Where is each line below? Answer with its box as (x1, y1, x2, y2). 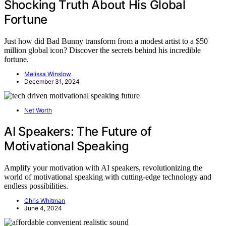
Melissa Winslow (24, 70, 71, 78)
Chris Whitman (24, 196, 65, 204)
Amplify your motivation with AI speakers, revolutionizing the (4, 163, 202, 172)
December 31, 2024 (24, 77, 80, 85)
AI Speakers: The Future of (4, 124, 152, 139)
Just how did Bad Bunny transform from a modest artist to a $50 (4, 36, 208, 45)
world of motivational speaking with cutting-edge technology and (4, 172, 211, 181)
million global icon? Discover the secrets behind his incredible (4, 45, 201, 54)
